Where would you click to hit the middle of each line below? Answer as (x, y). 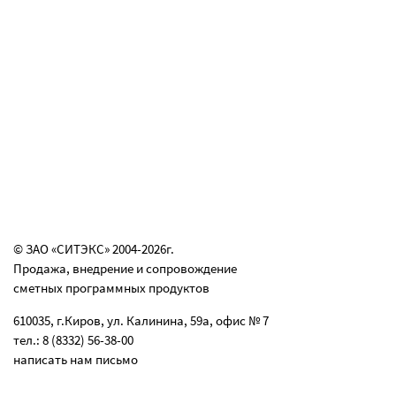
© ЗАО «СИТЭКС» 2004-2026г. (94, 249)
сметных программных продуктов (111, 288)
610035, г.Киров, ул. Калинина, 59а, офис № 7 (141, 320)
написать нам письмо (76, 359)
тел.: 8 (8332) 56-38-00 (73, 340)
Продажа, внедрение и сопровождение (125, 268)
